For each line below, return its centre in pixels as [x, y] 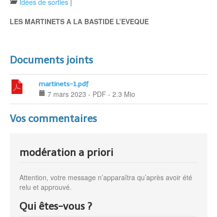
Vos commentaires [53, 118]
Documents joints [51, 60]
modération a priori [66, 152]
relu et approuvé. [46, 187]
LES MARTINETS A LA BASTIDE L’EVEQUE [79, 21]
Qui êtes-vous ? [56, 206]
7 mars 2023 [66, 94]
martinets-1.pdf [63, 84]
